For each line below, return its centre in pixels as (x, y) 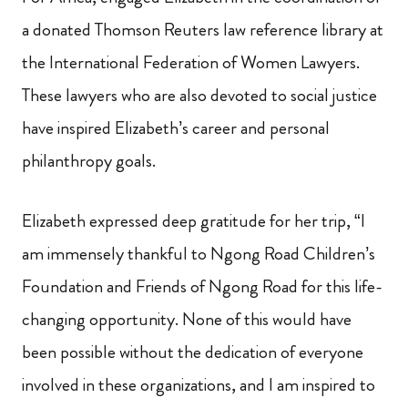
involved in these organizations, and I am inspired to (199, 385)
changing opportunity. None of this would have (187, 320)
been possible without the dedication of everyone (193, 352)
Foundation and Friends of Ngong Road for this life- (202, 287)
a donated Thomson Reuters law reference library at (203, 30)
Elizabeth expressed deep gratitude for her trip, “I (194, 221)
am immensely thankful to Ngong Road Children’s (199, 254)
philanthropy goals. (91, 161)
